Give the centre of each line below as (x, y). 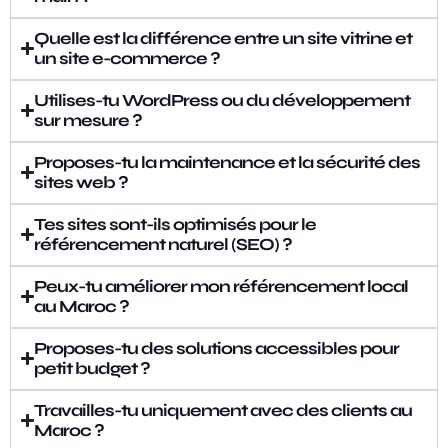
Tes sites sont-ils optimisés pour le (175, 224)
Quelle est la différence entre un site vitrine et (223, 38)
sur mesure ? (88, 120)
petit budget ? (92, 368)
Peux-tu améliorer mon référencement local (221, 286)
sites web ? (81, 182)
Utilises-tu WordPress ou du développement (222, 100)
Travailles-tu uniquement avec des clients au (223, 410)
